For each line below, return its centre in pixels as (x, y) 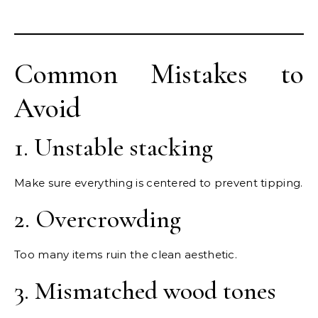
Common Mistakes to (159, 74)
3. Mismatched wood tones (145, 291)
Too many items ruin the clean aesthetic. (126, 255)
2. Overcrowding (98, 219)
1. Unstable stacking (114, 148)
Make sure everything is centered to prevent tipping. (159, 183)
